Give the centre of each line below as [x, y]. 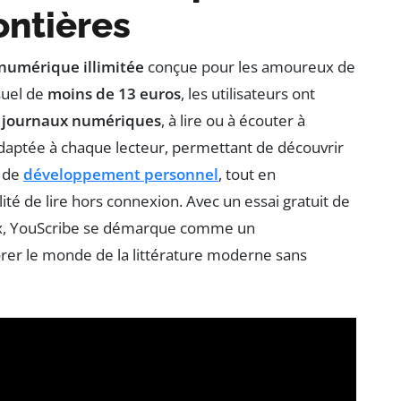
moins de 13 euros [114, 94]
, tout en [247, 175]
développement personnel [121, 175]
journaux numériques [81, 121]
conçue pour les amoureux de [250, 67]
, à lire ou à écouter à [233, 121]
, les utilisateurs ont [248, 94]
